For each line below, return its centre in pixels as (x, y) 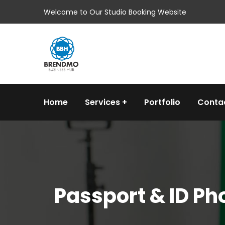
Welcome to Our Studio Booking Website (115, 12)
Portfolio (162, 102)
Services (102, 102)
